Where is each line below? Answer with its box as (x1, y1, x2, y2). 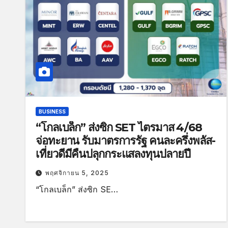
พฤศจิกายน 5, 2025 (45, 168, 109, 177)
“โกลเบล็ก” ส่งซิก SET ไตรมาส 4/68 (36, 120, 202, 134)
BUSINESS (39, 108, 66, 115)
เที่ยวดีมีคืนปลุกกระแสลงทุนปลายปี (36, 147, 190, 161)
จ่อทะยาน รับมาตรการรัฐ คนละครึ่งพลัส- (36, 133, 215, 148)
